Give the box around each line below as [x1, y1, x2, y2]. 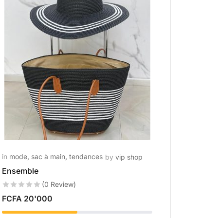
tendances [69, 152, 103, 161]
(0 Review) [42, 180, 76, 188]
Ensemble [2, 166, 39, 176]
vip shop [115, 153, 143, 161]
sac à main [31, 152, 66, 161]
